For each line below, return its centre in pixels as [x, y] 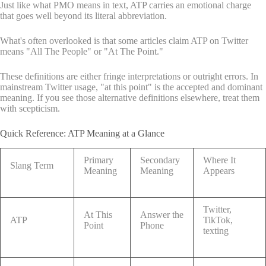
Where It [219, 160]
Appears [219, 170]
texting [216, 230]
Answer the [162, 214]
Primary [99, 160]
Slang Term [32, 165]
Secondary [160, 160]
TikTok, [218, 220]
